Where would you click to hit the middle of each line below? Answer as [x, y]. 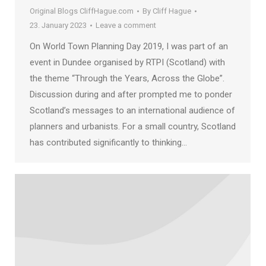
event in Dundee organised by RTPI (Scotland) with [127, 62]
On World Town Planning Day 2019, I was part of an [129, 46]
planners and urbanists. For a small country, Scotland [133, 126]
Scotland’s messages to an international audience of [132, 110]
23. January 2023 [58, 25]
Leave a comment [126, 25]
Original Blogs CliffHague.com [82, 11]
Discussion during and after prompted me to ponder [131, 94]
